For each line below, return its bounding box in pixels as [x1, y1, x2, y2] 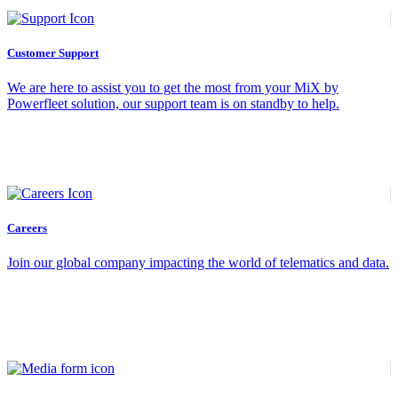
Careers [7, 220, 47, 235]
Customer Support [7, 45, 99, 60]
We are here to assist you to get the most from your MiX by [7, 80, 338, 95]
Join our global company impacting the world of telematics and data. [7, 255, 389, 270]
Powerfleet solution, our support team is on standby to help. [7, 96, 339, 111]
